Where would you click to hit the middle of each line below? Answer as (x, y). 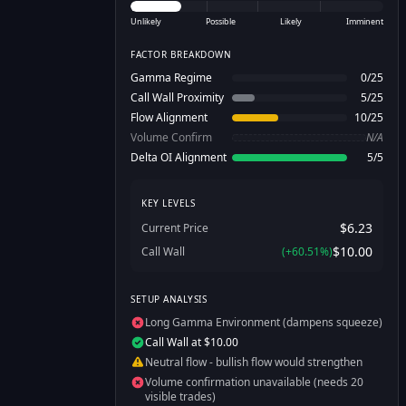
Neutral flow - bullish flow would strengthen (254, 362)
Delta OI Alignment (179, 157)
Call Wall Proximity (177, 97)
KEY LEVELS (168, 203)
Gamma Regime (171, 77)
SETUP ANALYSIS (169, 299)
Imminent (365, 21)
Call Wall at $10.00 (192, 342)
